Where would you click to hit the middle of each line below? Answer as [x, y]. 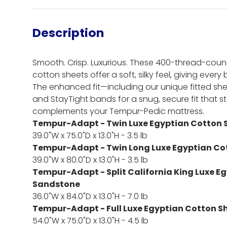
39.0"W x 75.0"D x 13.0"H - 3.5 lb [90, 135]
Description [68, 32]
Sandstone [56, 184]
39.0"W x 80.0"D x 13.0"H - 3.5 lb [90, 160]
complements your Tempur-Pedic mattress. [118, 111]
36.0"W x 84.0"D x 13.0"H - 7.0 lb [90, 196]
